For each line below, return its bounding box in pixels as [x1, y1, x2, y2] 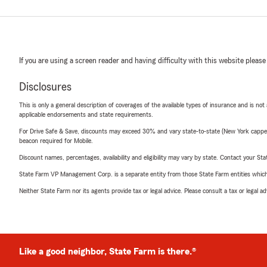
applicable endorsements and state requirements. [19, 111, 153, 118]
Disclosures [19, 81, 72, 93]
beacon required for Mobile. [19, 137, 93, 144]
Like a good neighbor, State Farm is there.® [19, 247, 196, 256]
